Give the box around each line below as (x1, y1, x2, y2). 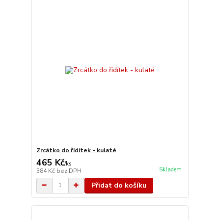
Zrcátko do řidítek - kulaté (36, 146, 116, 154)
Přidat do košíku (91, 180, 146, 190)
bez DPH (56, 166, 82, 175)
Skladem (159, 165, 182, 173)
